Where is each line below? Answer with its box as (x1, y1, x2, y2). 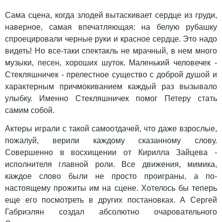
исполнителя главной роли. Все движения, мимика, (5, 160, 217, 169)
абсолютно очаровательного (84, 208, 217, 217)
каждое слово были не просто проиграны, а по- (5, 172, 217, 181)
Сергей (190, 196, 217, 205)
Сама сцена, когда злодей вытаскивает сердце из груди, (5, 11, 217, 20)
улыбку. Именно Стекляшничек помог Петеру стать (5, 94, 217, 103)
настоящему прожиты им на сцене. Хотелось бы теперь (5, 184, 217, 193)
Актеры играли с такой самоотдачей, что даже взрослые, (5, 124, 217, 133)
